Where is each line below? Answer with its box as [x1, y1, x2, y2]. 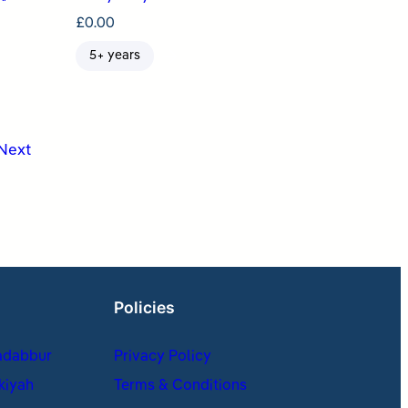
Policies [114, 298, 176, 318]
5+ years [88, 49, 140, 63]
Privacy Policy [114, 350, 212, 365]
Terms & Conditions [114, 379, 248, 394]
